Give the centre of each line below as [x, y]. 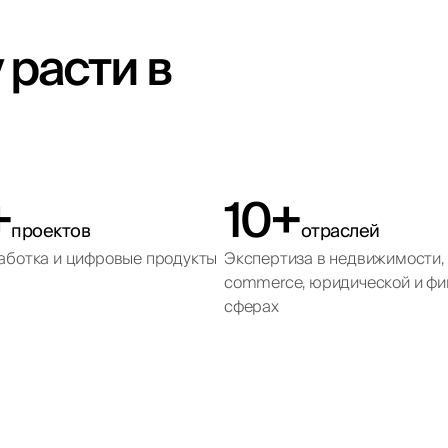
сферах [251, 306]
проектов [51, 231]
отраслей [340, 231]
